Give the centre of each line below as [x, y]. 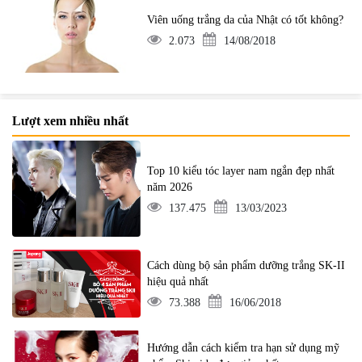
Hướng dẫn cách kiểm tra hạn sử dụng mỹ [244, 348]
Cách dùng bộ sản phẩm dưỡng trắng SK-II [246, 265]
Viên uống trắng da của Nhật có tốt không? [246, 19]
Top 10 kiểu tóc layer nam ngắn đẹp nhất [241, 170]
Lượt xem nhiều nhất [70, 121]
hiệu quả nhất [178, 281]
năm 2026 [170, 187]
